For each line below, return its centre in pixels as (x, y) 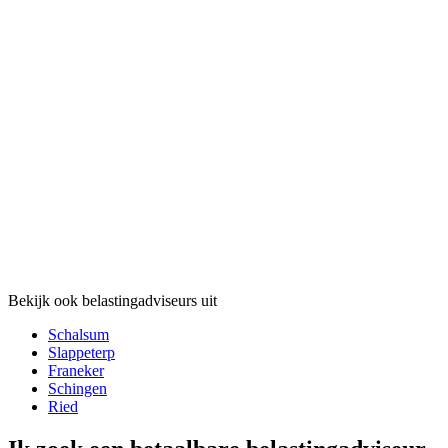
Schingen (77, 388)
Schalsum (78, 334)
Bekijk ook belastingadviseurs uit (112, 300)
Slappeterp (81, 352)
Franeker (76, 370)
